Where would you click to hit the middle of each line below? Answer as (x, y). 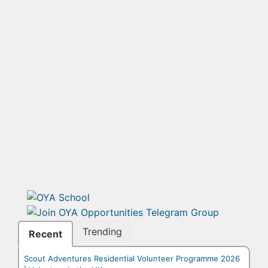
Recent (45, 234)
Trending (102, 232)
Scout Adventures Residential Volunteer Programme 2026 (132, 259)
